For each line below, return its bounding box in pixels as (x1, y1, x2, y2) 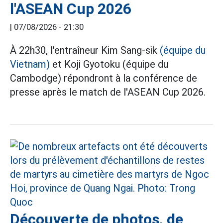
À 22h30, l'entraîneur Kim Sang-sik (10, 44, 160, 56)
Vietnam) (10, 58, 50, 70)
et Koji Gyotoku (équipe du (50, 58, 168, 70)
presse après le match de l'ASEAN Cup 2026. (10, 86, 206, 98)
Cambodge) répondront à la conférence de (10, 72, 197, 84)
